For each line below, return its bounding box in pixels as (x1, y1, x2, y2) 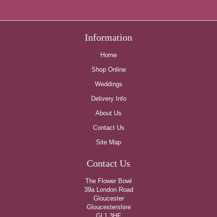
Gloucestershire (86, 203, 131, 211)
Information (85, 31, 132, 43)
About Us (95, 109, 122, 117)
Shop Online (91, 65, 126, 73)
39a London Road (84, 186, 133, 193)
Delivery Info (91, 94, 126, 102)
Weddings (94, 80, 123, 88)
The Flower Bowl (85, 177, 132, 185)
